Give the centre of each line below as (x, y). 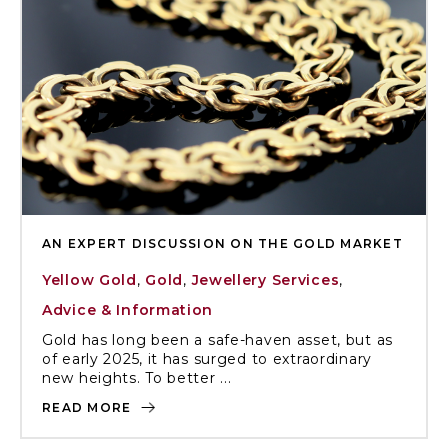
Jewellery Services (265, 280)
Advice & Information (128, 310)
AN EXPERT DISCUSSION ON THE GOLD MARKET (222, 243)
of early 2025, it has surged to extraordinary (207, 359)
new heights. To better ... (137, 378)
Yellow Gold (89, 280)
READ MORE (89, 407)
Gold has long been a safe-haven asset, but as (217, 340)
